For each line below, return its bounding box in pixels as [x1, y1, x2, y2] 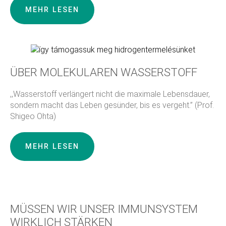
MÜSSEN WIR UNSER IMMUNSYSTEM [10, 202, 198, 216]
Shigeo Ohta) [10, 111, 56, 122]
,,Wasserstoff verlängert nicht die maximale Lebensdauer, [10, 89, 210, 99]
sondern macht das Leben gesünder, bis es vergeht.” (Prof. [10, 100, 214, 110]
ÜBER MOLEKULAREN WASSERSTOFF [10, 66, 197, 79]
